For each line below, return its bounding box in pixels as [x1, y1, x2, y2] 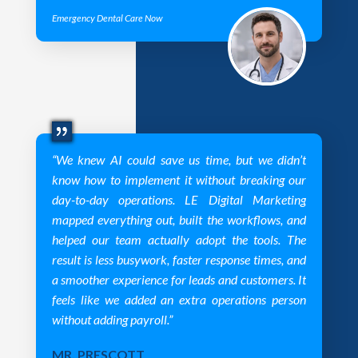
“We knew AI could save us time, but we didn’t [51, 151, 307, 167]
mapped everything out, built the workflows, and [51, 211, 307, 227]
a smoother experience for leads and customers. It [51, 271, 307, 287]
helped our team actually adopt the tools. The [51, 231, 307, 247]
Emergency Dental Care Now [51, 11, 163, 24]
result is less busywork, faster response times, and [51, 251, 307, 267]
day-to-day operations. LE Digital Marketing [51, 191, 307, 207]
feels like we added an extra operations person [51, 291, 307, 307]
